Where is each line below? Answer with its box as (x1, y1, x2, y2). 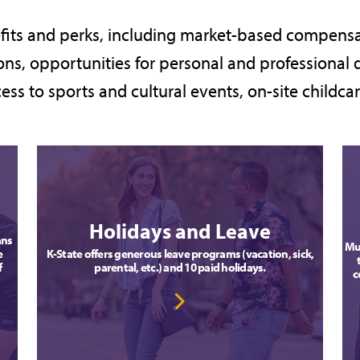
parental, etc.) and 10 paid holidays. (94, 259, 266, 275)
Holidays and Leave (89, 217, 271, 244)
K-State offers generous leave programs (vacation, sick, (46, 245, 314, 261)
